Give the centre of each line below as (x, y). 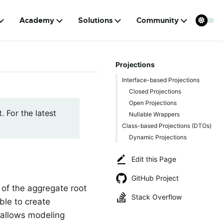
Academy (37, 20)
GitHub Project (155, 178)
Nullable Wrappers (154, 114)
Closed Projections (155, 91)
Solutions (95, 20)
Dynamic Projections (158, 137)
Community (158, 20)
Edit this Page (154, 159)
